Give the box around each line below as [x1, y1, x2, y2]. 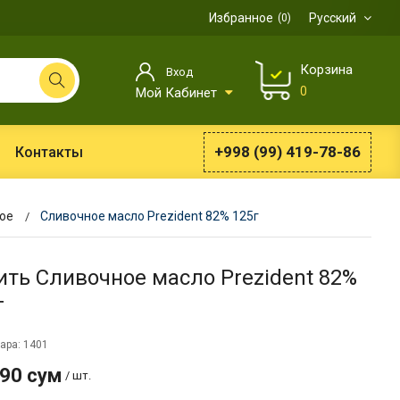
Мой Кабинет [136, 85, 221, 102]
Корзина [300, 62, 353, 78]
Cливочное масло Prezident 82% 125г [39, 209, 259, 223]
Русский [309, 11, 359, 25]
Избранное [209, 11, 273, 25]
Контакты [14, 143, 83, 161]
